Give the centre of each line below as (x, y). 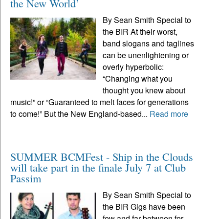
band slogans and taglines (149, 44)
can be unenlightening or (146, 55)
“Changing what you (138, 79)
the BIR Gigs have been (144, 207)
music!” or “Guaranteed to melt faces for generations (99, 102)
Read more (169, 114)
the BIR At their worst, (140, 32)
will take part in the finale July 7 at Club (98, 167)
